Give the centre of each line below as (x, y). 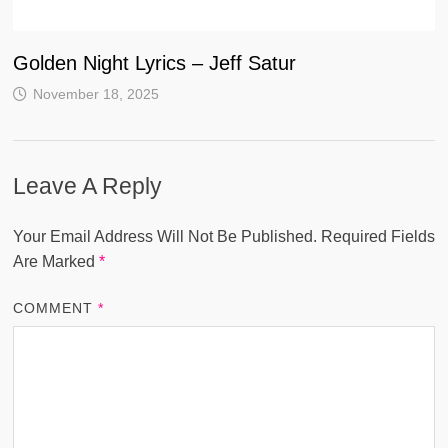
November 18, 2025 (95, 93)
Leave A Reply (87, 185)
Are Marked (55, 261)
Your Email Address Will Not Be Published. (164, 236)
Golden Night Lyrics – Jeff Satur (154, 62)
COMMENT (55, 307)
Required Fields (377, 236)
